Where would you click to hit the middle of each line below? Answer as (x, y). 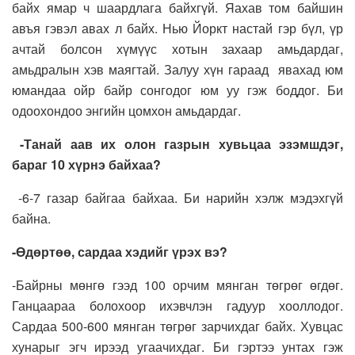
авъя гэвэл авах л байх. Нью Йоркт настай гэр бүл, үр (177, 29)
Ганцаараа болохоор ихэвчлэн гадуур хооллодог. (177, 306)
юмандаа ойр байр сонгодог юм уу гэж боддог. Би (177, 90)
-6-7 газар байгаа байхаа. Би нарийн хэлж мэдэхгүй (177, 198)
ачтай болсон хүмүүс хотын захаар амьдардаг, (177, 49)
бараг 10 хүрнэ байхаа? (86, 165)
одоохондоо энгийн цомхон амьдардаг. (126, 111)
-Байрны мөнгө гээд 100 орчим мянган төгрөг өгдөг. (177, 285)
